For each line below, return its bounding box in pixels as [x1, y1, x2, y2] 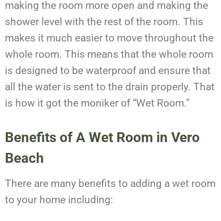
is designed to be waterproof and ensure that [5, 65, 211, 77]
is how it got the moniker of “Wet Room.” [5, 97, 192, 110]
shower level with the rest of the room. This [5, 16, 203, 28]
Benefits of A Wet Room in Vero [5, 129, 200, 146]
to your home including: [5, 194, 113, 206]
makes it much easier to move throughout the [5, 32, 214, 44]
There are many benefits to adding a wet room [5, 178, 216, 190]
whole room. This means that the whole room [5, 48, 213, 61]
